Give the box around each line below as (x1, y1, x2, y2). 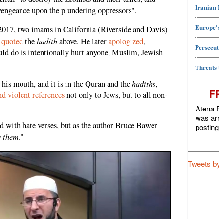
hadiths (132, 77, 155, 88)
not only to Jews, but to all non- (65, 89, 168, 100)
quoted (1, 36, 23, 47)
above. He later (57, 36, 109, 47)
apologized (109, 36, 143, 47)
